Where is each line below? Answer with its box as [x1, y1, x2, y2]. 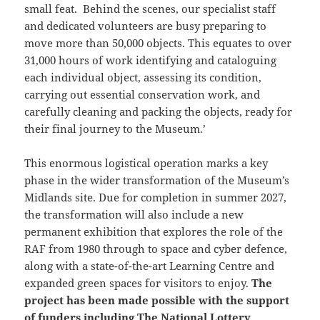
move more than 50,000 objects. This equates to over [24, 36, 292, 51]
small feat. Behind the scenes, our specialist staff [24, 1, 276, 16]
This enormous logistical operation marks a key [24, 156, 269, 171]
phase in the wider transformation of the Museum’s [24, 173, 290, 188]
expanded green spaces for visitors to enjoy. [24, 276, 252, 291]
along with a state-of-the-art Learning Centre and [24, 259, 275, 274]
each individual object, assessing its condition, [24, 70, 262, 85]
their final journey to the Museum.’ [24, 121, 206, 136]
